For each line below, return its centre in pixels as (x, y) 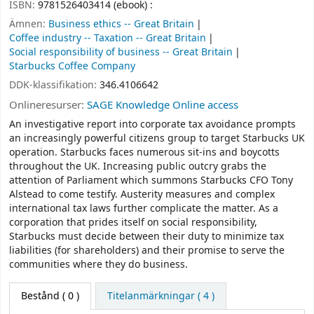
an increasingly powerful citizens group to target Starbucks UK (157, 139)
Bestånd (40, 296)
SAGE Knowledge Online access (163, 105)
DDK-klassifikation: (54, 85)
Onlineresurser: (48, 105)
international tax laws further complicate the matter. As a (144, 209)
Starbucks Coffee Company (72, 66)
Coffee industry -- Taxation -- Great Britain (108, 38)
